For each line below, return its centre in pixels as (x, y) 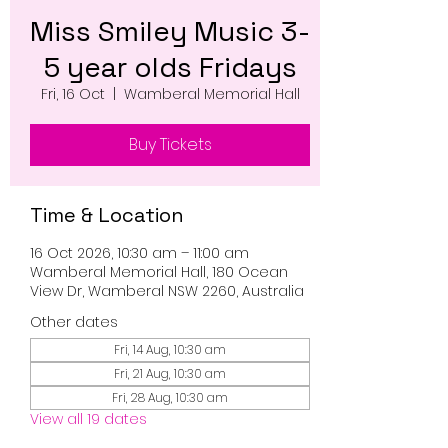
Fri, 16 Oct (72, 94)
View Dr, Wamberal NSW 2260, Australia (167, 291)
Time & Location (107, 215)
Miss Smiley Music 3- (170, 31)
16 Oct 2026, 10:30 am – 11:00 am (139, 253)
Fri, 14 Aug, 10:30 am (170, 349)
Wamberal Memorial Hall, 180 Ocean (159, 272)
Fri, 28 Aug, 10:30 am (170, 397)
